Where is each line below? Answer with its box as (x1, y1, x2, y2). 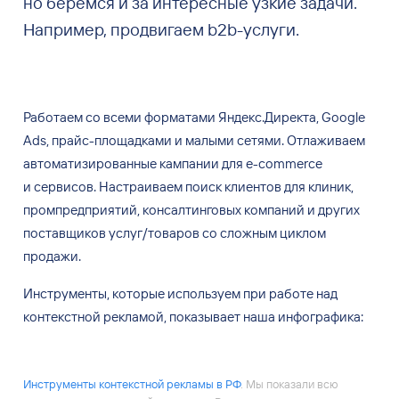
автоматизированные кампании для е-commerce (22, 154, 322, 172)
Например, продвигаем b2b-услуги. (22, 19, 299, 41)
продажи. (22, 247, 81, 265)
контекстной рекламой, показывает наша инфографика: (22, 308, 363, 326)
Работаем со (22, 108, 101, 126)
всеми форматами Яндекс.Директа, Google (102, 108, 365, 126)
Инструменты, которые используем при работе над (22, 285, 338, 303)
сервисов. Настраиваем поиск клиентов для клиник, (33, 177, 354, 195)
